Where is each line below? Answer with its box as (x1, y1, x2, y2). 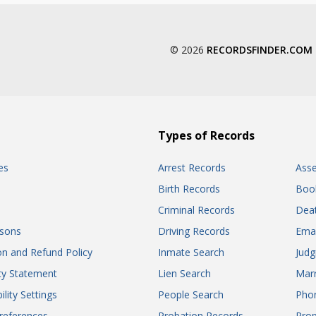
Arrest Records (158, 161, 226, 174)
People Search (158, 288, 224, 301)
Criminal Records (158, 203, 235, 217)
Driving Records (158, 224, 230, 238)
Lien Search (158, 267, 211, 280)
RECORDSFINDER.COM (207, 43, 312, 56)
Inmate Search (158, 245, 224, 259)
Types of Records (158, 128, 255, 143)
